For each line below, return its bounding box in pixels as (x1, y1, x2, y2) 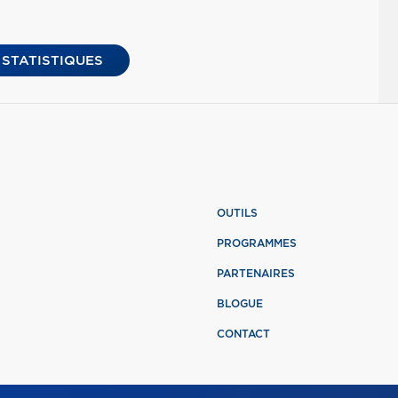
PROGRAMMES (217, 238, 297, 250)
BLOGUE (217, 298, 263, 310)
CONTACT (217, 329, 270, 340)
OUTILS (217, 208, 258, 219)
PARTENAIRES (217, 268, 295, 280)
